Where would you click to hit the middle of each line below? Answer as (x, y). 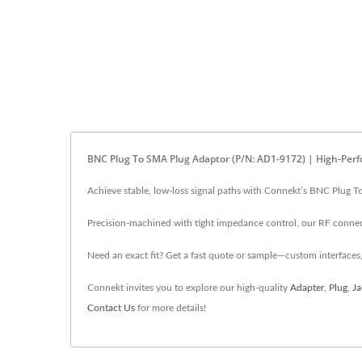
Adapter (307, 288)
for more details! (170, 308)
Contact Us (111, 308)
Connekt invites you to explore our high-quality (189, 288)
